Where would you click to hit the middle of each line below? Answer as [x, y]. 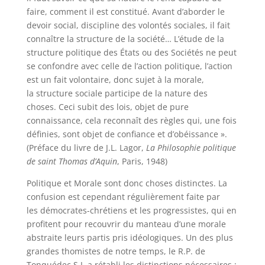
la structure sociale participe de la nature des [117, 93]
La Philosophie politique [191, 148]
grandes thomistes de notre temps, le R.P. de [116, 251]
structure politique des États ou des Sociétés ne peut [131, 52]
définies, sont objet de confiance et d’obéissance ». [127, 134]
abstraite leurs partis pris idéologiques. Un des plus [130, 237]
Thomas [73, 161]
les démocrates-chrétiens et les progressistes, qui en [131, 210]
